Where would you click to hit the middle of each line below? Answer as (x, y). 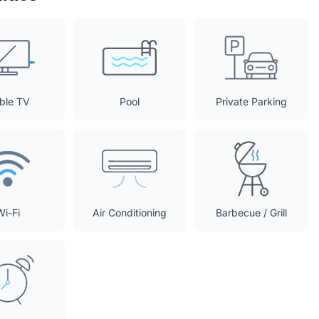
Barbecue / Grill (251, 213)
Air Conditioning (129, 213)
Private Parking (251, 101)
